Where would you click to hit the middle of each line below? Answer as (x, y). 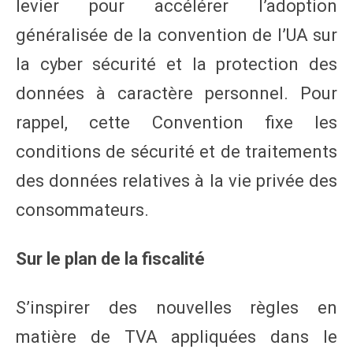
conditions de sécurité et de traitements (176, 151)
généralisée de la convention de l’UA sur (176, 35)
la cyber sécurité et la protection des (176, 64)
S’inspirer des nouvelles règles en (176, 307)
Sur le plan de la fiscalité (110, 258)
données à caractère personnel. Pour (176, 93)
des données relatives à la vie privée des (176, 180)
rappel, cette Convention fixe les (176, 122)
